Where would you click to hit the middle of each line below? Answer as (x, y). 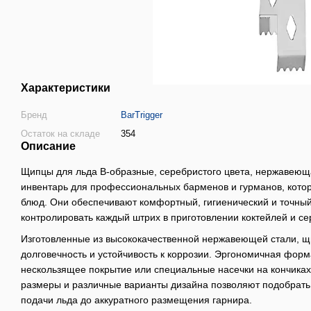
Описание (48, 146)
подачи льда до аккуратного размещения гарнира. (136, 300)
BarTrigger (142, 115)
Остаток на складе (60, 134)
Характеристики (66, 88)
